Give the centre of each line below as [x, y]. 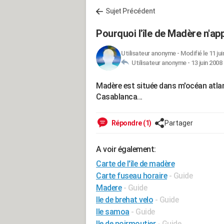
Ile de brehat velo [124, 200]
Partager [178, 123]
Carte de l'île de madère [135, 164]
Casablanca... [119, 97]
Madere [109, 188]
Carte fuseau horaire [131, 176]
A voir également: [126, 149]
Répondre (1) [131, 123]
